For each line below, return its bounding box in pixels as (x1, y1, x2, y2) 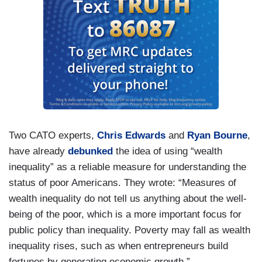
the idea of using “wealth (113, 145, 222, 157)
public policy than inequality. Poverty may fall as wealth (9, 224, 250, 236)
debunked (68, 145, 113, 157)
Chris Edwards (97, 129, 166, 141)
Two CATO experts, (9, 129, 97, 141)
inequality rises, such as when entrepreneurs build (9, 240, 228, 251)
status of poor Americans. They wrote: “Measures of (9, 177, 236, 188)
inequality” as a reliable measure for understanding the (9, 161, 246, 173)
